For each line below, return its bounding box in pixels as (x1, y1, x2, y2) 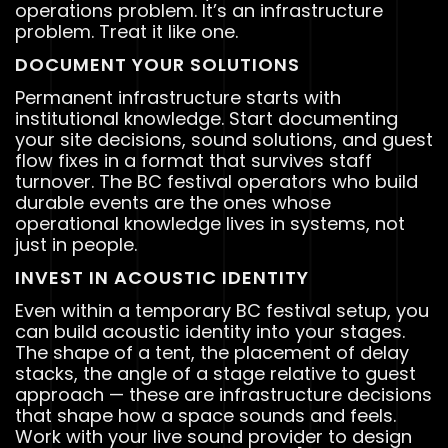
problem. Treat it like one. (15, 19, 238, 45)
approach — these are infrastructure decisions (15, 382, 432, 408)
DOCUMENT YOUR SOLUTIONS (15, 52, 300, 78)
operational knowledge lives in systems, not (15, 211, 405, 237)
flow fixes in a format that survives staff (15, 148, 372, 174)
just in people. (15, 232, 137, 258)
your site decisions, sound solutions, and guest (15, 127, 433, 153)
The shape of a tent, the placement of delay (15, 340, 409, 366)
